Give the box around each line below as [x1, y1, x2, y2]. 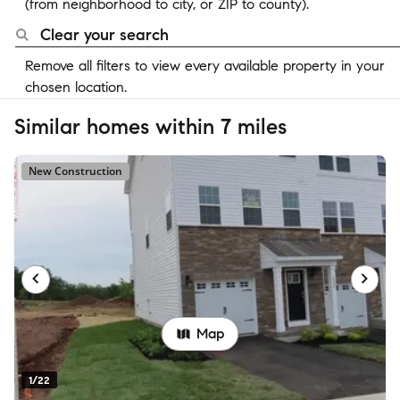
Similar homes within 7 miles [14, 113, 287, 140]
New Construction [29, 163, 122, 179]
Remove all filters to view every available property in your [25, 57, 385, 74]
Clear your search [40, 25, 169, 45]
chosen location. [25, 79, 127, 96]
